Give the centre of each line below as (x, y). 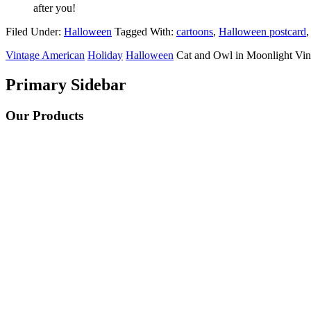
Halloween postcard (262, 31)
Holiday (105, 55)
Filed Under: (35, 31)
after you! (54, 8)
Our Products (44, 115)
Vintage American (45, 55)
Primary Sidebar (66, 84)
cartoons (195, 31)
